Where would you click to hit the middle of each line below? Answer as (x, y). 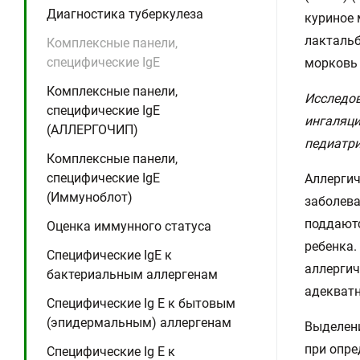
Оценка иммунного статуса (129, 226)
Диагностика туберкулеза (125, 14)
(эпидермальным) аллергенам (139, 323)
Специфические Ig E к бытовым (141, 303)
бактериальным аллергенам (132, 274)
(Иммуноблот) (90, 197)
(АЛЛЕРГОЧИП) (92, 130)
